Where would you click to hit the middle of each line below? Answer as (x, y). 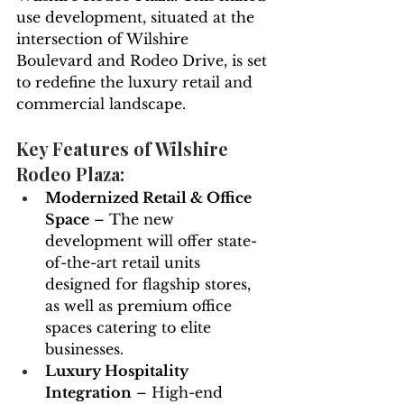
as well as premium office (141, 306)
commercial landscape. (101, 104)
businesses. (84, 349)
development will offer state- (151, 241)
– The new (134, 220)
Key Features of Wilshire (124, 149)
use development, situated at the (138, 18)
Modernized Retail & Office (150, 198)
